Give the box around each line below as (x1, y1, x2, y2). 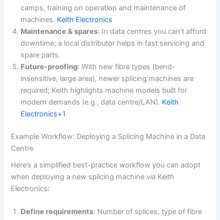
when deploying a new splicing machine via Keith (11, 172, 175, 181)
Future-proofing (21, 62, 78, 71)
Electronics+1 (21, 109, 66, 118)
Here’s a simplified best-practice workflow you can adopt (11, 160, 201, 169)
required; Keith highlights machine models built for (21, 85, 188, 95)
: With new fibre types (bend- (78, 62, 176, 71)
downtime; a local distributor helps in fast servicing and (21, 38, 205, 48)
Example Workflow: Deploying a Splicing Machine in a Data (11, 132, 206, 141)
